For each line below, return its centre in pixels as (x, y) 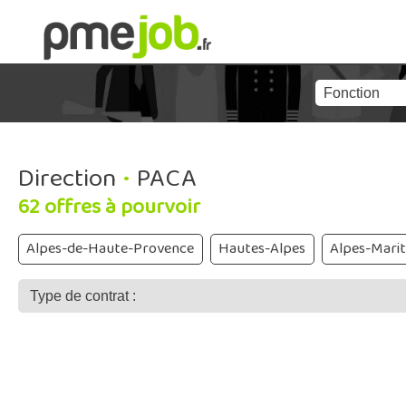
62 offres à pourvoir (109, 207)
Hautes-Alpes (262, 249)
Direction (67, 179)
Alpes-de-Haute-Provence (111, 249)
